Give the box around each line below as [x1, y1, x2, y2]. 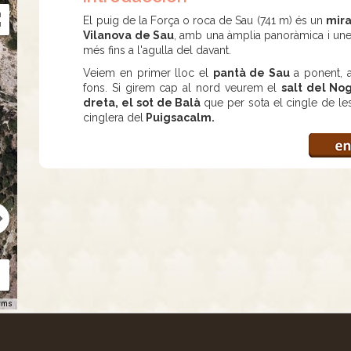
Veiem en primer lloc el [83, 67, 213, 79]
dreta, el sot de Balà [83, 96, 204, 109]
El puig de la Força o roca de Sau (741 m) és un [83, 14, 327, 27]
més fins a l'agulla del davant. [83, 44, 235, 56]
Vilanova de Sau [83, 29, 175, 42]
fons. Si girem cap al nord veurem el [83, 81, 281, 94]
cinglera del [83, 111, 144, 124]
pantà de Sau [212, 67, 290, 79]
